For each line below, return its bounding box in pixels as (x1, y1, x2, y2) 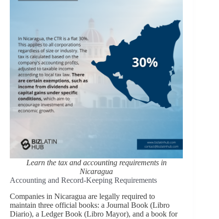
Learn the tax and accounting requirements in (26, 158, 167, 167)
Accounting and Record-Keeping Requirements (10, 175, 157, 184)
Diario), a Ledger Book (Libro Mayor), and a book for (10, 209, 177, 218)
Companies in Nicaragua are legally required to (10, 192, 155, 200)
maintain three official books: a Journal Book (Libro (10, 200, 170, 209)
